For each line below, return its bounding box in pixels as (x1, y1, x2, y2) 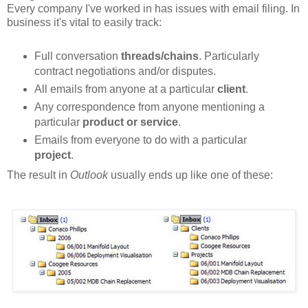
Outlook (70, 169, 108, 181)
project (34, 149, 71, 162)
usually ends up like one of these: (108, 169, 273, 181)
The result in (7, 169, 70, 181)
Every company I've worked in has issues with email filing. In (7, 3, 300, 15)
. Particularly (198, 50, 259, 63)
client (217, 83, 245, 96)
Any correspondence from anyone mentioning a (34, 101, 265, 113)
